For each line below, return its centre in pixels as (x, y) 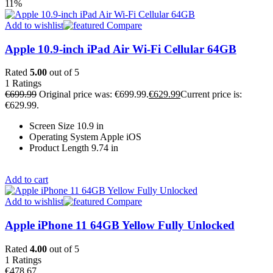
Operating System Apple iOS (85, 137)
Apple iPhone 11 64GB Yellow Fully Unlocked (120, 225)
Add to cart (27, 180)
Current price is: (211, 94)
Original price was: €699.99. (94, 94)
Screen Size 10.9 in (66, 126)
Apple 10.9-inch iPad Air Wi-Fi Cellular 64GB (121, 49)
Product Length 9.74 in (74, 148)
